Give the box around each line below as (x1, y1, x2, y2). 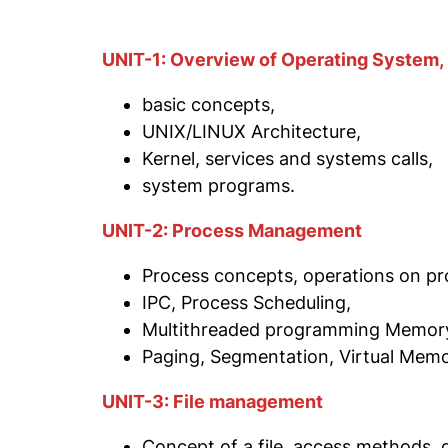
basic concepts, (142, 93, 275, 115)
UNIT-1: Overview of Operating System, (102, 48, 444, 70)
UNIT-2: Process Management (102, 219, 362, 241)
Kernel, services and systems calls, (142, 147, 433, 169)
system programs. (142, 174, 295, 196)
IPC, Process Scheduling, (142, 291, 351, 313)
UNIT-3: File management (102, 390, 323, 412)
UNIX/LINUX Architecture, (142, 120, 361, 142)
